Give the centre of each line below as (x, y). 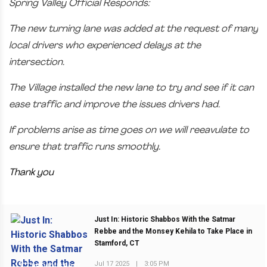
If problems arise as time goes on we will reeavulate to (129, 131)
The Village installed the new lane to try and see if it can (131, 88)
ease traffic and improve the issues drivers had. (114, 105)
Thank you (31, 173)
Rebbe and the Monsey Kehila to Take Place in (173, 232)
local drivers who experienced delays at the (105, 46)
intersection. (38, 63)
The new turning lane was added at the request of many (133, 29)
